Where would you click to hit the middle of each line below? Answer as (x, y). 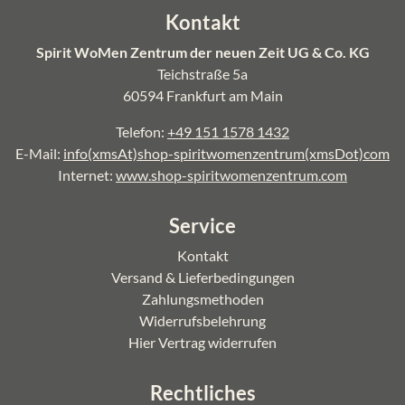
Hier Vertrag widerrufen (202, 342)
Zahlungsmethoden (202, 299)
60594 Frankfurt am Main (202, 95)
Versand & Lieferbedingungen (202, 277)
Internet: (87, 175)
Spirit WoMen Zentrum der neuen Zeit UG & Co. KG (202, 52)
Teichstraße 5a (202, 74)
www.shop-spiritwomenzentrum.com (231, 175)
